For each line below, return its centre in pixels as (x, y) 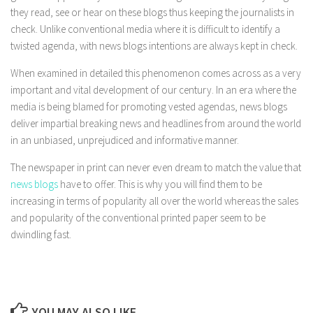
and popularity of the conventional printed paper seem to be (138, 218)
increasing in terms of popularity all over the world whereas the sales (154, 201)
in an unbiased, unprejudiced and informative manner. (125, 140)
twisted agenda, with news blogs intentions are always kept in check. (156, 46)
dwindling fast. (41, 234)
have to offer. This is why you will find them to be (160, 184)
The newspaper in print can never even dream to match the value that (156, 167)
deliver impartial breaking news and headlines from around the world (156, 123)
